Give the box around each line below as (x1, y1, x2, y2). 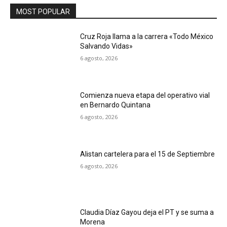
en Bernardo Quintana (80, 100, 151, 109)
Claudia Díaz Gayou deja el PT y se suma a (80, 208, 214, 217)
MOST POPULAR (16, 8, 70, 16)
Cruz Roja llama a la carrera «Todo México (80, 32, 214, 41)
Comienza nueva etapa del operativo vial (80, 91, 210, 99)
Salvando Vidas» (80, 42, 133, 51)
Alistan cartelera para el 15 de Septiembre (80, 149, 215, 158)
